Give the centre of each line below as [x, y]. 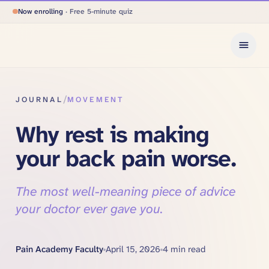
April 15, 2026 [133, 249]
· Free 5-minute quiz [99, 12]
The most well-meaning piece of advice [125, 191]
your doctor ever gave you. [89, 209]
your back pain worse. [126, 158]
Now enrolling [40, 12]
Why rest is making [112, 134]
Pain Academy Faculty [59, 249]
